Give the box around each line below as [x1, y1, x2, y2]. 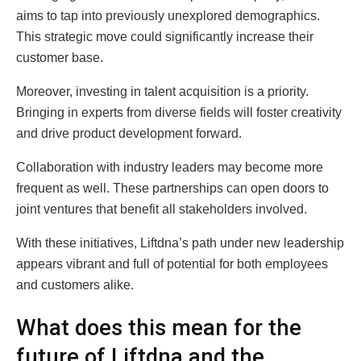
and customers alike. [16, 277, 134, 292]
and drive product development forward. [16, 126, 242, 140]
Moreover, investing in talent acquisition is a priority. [16, 84, 309, 98]
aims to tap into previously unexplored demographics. [16, 8, 320, 23]
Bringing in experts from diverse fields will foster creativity [16, 105, 342, 119]
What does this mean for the [16, 315, 301, 342]
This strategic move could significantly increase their [16, 29, 313, 44]
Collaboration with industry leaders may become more [16, 160, 323, 174]
